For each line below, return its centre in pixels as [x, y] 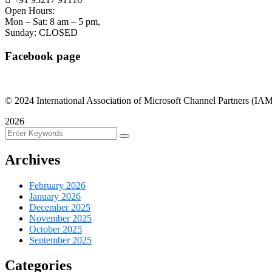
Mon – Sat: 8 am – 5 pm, [53, 22]
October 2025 [56, 229]
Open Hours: [30, 11]
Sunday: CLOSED [41, 33]
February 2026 [57, 185]
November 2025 [60, 218]
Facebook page [42, 56]
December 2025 [60, 207]
